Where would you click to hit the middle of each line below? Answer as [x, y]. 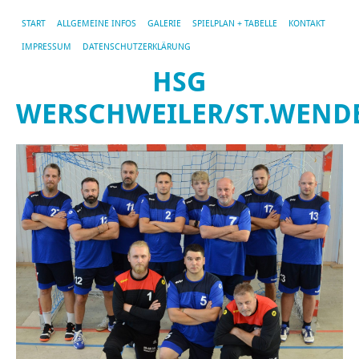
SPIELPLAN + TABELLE [235, 24]
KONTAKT [307, 24]
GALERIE [164, 24]
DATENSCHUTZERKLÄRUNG [137, 47]
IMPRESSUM [46, 47]
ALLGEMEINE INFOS [97, 24]
